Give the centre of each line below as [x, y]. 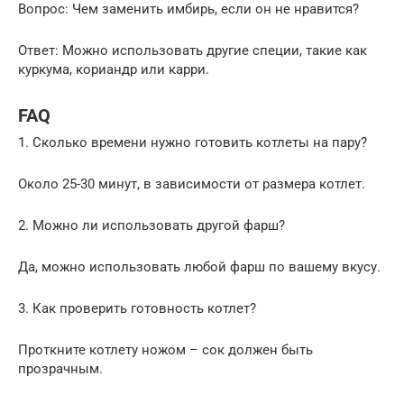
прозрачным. [60, 369]
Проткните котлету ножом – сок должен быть [165, 350]
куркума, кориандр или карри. [114, 70]
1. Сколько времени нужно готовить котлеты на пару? [193, 143]
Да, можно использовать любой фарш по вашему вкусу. [199, 267]
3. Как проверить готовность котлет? [137, 309]
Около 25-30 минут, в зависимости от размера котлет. [192, 184]
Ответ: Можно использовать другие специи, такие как [193, 51]
